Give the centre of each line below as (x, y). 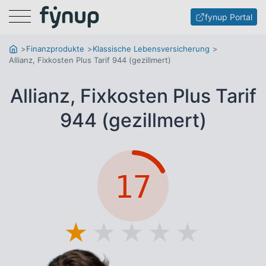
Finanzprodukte (55, 49)
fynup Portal (229, 17)
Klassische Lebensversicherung (151, 49)
